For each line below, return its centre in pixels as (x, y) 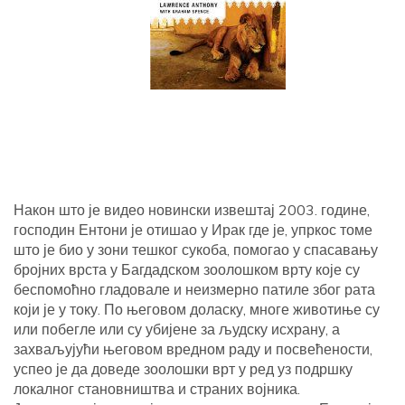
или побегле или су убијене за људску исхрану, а (177, 329)
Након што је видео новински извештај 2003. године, (192, 210)
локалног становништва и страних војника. (157, 389)
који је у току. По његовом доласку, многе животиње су (197, 309)
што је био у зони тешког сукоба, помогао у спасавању (196, 250)
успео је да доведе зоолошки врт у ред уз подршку (183, 369)
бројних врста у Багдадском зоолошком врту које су (187, 269)
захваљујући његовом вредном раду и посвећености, (193, 349)
